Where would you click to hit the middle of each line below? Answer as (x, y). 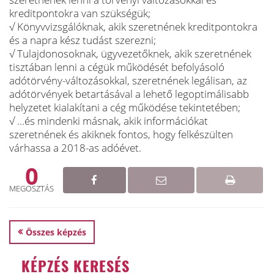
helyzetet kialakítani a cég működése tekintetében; (125, 107)
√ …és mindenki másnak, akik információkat (109, 121)
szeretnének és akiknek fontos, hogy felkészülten (121, 134)
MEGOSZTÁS (31, 188)
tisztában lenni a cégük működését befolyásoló (117, 67)
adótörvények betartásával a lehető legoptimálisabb (129, 94)
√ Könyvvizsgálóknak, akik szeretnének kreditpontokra (133, 27)
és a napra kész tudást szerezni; (83, 40)
